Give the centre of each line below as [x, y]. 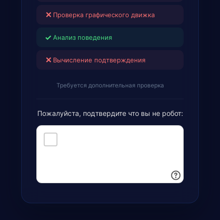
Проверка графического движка [104, 15]
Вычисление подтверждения [99, 60]
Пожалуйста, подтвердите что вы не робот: [110, 113]
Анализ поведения [82, 37]
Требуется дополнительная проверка [110, 85]
